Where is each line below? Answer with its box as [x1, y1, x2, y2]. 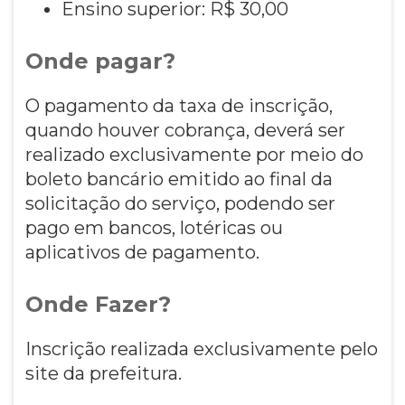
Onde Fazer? [24, 290, 171, 317]
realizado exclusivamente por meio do [24, 143, 363, 165]
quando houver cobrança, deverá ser [24, 118, 345, 141]
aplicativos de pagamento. [24, 240, 259, 263]
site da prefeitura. [24, 362, 182, 384]
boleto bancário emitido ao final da [24, 167, 333, 190]
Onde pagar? [24, 47, 175, 74]
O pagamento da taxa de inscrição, [24, 94, 333, 117]
